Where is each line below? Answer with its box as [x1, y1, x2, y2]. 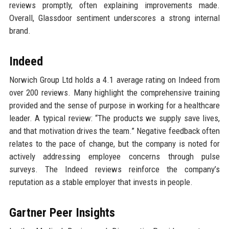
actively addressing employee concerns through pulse [9, 151, 220, 162]
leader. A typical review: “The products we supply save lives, [9, 112, 220, 123]
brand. [9, 25, 31, 36]
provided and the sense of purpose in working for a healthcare [9, 100, 220, 110]
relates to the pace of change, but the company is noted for [9, 138, 220, 149]
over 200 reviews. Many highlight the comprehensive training [9, 87, 220, 98]
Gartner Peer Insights [9, 205, 115, 220]
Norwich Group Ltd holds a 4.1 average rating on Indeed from [9, 74, 220, 85]
